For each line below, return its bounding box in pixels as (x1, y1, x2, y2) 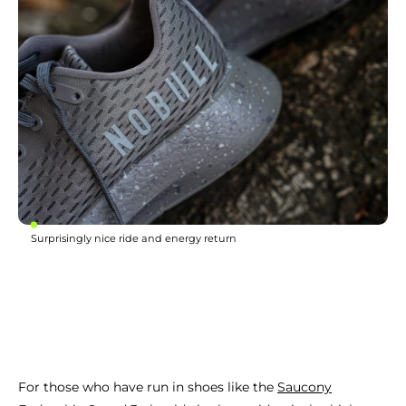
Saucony (277, 379, 332, 396)
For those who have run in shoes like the (18, 379, 277, 396)
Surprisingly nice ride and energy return (31, 232, 237, 246)
